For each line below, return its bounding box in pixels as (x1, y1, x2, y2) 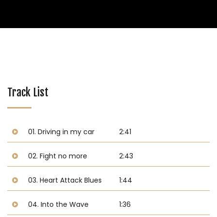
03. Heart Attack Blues (28, 175, 102, 185)
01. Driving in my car (28, 127, 95, 137)
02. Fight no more (28, 151, 88, 161)
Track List (7, 86, 48, 99)
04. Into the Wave (28, 200, 89, 209)
